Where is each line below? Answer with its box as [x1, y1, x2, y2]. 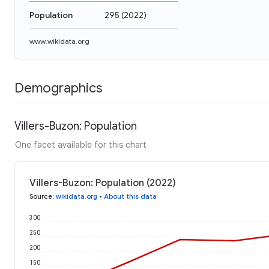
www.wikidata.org [29, 37, 89, 46]
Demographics [14, 79, 102, 96]
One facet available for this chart [15, 139, 147, 150]
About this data [104, 192, 157, 201]
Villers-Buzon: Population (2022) [29, 177, 176, 189]
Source [29, 192, 52, 201]
